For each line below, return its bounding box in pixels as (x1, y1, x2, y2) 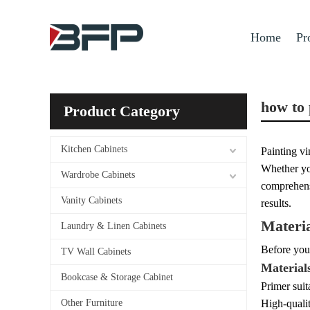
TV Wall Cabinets (61, 246, 131, 257)
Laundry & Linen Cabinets (61, 221, 166, 231)
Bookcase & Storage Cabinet (61, 272, 173, 282)
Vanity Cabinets (61, 195, 122, 206)
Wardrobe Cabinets (61, 170, 135, 180)
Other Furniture (61, 298, 122, 308)
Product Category (64, 102, 180, 120)
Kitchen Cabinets (61, 144, 127, 154)
